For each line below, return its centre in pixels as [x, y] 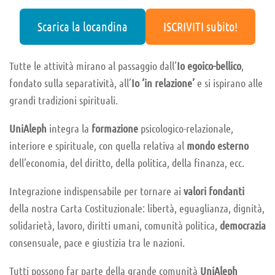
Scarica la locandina [83, 27]
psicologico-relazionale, [187, 128]
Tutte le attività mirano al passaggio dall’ [93, 65]
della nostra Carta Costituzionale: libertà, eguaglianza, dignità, [137, 208]
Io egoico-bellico [209, 65]
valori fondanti [214, 191]
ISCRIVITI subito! [200, 27]
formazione [116, 128]
